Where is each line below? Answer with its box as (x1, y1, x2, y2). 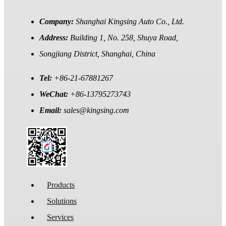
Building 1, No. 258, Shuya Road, (70, 33, 178, 42)
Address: (39, 33, 70, 42)
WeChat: (39, 90, 70, 99)
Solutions (47, 197, 77, 206)
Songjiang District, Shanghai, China (39, 49, 155, 59)
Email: (39, 106, 64, 115)
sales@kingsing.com (64, 106, 129, 115)
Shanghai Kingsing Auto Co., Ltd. (76, 17, 184, 26)
